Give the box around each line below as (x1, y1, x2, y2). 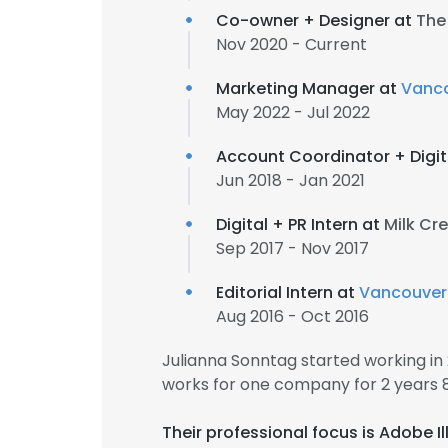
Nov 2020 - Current (216, 33, 367, 56)
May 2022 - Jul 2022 (216, 101, 370, 124)
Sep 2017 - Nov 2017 (216, 237, 369, 260)
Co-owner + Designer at (216, 9, 416, 32)
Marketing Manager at (216, 77, 401, 100)
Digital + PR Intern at (216, 213, 384, 236)
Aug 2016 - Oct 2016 (216, 305, 369, 328)
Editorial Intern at (216, 281, 359, 304)
